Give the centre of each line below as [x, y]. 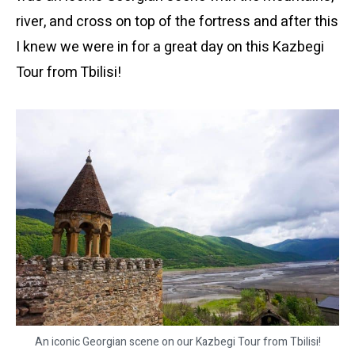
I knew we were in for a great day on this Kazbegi [170, 47]
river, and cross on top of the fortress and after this [177, 22]
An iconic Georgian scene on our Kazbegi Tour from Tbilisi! [177, 342]
